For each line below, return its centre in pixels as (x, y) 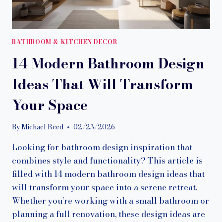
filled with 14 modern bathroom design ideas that (108, 174)
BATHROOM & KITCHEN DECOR (65, 42)
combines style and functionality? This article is (107, 161)
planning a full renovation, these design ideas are (109, 214)
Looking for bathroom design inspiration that (102, 147)
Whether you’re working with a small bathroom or (111, 201)
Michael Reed (43, 127)
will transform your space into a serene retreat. (105, 188)
